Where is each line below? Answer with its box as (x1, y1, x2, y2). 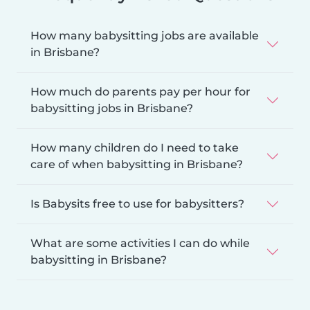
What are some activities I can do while (30, 236, 250, 250)
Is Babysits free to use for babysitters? (30, 197, 244, 210)
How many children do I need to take (30, 140, 239, 154)
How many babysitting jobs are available (30, 28, 259, 42)
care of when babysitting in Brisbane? (30, 157, 243, 171)
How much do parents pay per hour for (30, 84, 250, 98)
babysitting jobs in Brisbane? (30, 101, 193, 115)
